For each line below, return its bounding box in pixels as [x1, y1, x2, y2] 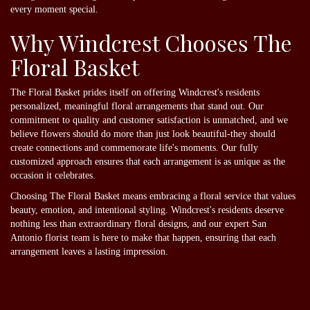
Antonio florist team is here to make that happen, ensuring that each [10, 232, 276, 243]
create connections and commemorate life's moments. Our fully [10, 142, 258, 153]
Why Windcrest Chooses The [10, 27, 292, 57]
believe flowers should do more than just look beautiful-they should [10, 128, 275, 139]
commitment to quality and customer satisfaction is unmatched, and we [10, 114, 288, 125]
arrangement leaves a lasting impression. [10, 246, 168, 257]
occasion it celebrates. [10, 170, 95, 181]
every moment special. [10, 3, 98, 15]
